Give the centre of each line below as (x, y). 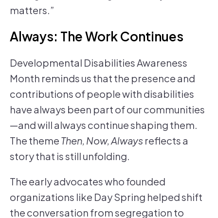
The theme (35, 141)
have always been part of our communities (107, 109)
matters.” (32, 10)
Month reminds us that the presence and (102, 78)
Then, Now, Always (102, 141)
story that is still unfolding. (70, 156)
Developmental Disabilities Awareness (99, 63)
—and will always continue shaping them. (104, 125)
